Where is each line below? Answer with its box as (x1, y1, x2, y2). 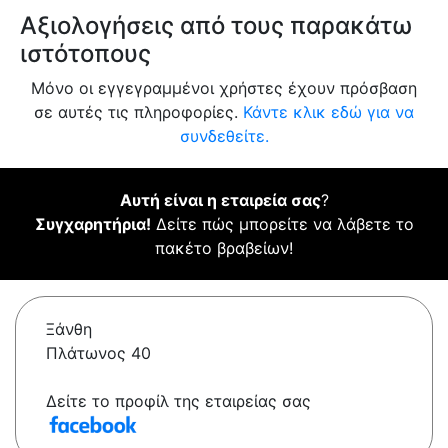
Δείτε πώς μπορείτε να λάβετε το (150, 214, 414, 235)
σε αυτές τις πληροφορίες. (34, 102, 243, 123)
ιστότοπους (20, 39, 151, 69)
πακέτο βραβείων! (155, 238, 293, 259)
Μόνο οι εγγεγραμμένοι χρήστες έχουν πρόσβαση (31, 78, 417, 99)
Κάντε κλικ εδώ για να (243, 102, 414, 123)
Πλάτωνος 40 (46, 343, 151, 364)
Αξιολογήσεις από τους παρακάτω (20, 11, 412, 41)
